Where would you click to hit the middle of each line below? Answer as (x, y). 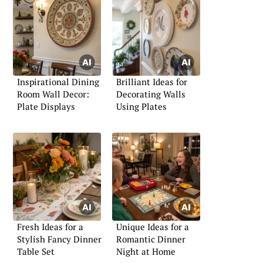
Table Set (36, 252)
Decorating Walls (151, 94)
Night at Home (146, 252)
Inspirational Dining (58, 81)
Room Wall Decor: (53, 94)
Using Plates (141, 106)
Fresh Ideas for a (50, 227)
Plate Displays (46, 106)
